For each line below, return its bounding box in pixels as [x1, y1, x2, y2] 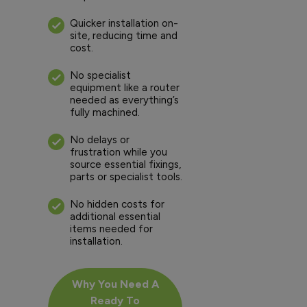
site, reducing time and [70, 29, 177, 42]
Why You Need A [71, 277, 159, 291]
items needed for [70, 222, 153, 235]
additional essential [70, 210, 160, 223]
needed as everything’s [70, 93, 179, 106]
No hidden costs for [70, 197, 164, 210]
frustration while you [70, 145, 167, 158]
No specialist [70, 69, 131, 82]
